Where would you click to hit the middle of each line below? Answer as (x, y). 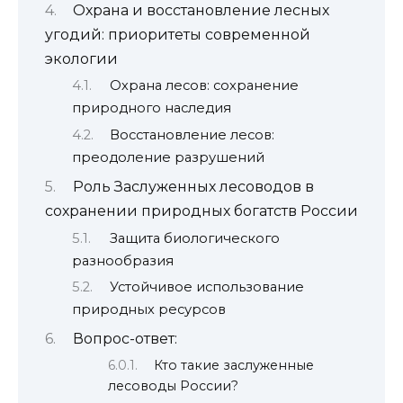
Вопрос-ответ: (125, 339)
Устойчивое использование (206, 287)
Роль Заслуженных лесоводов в (193, 187)
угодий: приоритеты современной (178, 34)
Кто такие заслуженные (234, 365)
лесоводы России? (173, 385)
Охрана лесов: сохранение (204, 86)
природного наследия (152, 108)
